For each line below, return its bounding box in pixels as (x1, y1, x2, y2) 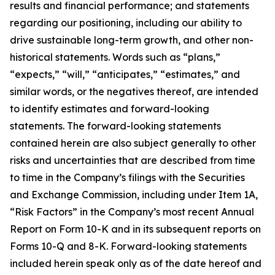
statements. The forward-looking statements (10, 120, 221, 132)
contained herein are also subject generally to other (10, 137, 256, 149)
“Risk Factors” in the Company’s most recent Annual (10, 206, 254, 218)
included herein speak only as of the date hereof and (10, 257, 261, 269)
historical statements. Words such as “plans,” (10, 51, 220, 63)
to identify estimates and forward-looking (10, 103, 209, 115)
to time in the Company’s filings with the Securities (10, 171, 245, 184)
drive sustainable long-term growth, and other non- (10, 34, 254, 46)
